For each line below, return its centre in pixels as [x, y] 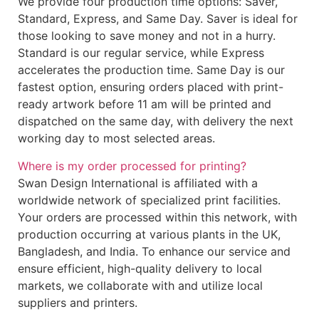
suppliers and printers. [78, 302]
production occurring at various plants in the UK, [149, 234]
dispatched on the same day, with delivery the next [156, 121]
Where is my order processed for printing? [132, 166]
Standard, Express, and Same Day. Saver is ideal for [158, 19]
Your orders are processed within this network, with [157, 217]
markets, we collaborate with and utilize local [140, 285]
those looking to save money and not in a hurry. [147, 36]
